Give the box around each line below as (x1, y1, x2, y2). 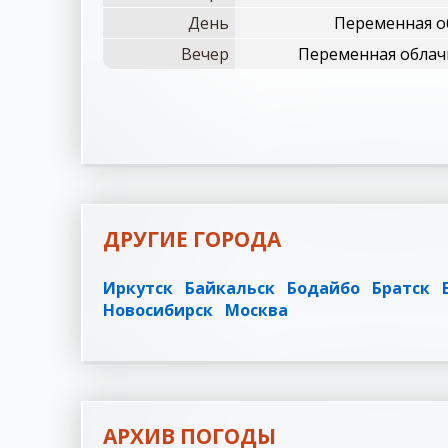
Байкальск (185, 277, 275, 299)
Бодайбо (287, 277, 360, 299)
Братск (372, 277, 430, 299)
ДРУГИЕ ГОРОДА (103, 225, 281, 253)
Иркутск (103, 277, 173, 299)
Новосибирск (103, 299, 213, 321)
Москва (225, 299, 288, 321)
